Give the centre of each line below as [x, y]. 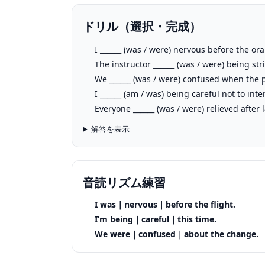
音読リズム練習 [125, 182]
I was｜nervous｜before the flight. [165, 204]
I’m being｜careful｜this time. [156, 219]
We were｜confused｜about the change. [177, 234]
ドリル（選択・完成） [142, 26]
